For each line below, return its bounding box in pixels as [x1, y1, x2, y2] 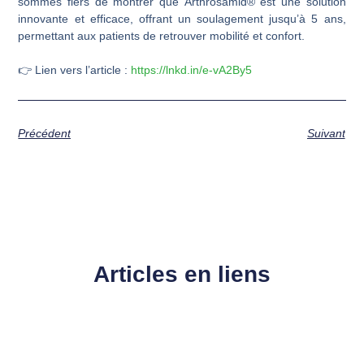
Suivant [306, 127, 345, 141]
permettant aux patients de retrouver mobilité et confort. [18, 28, 305, 42]
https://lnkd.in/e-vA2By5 [131, 63, 253, 76]
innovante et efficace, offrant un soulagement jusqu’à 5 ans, [18, 11, 346, 25]
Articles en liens [93, 262, 271, 288]
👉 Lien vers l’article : [18, 63, 132, 76]
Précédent [18, 127, 71, 141]
